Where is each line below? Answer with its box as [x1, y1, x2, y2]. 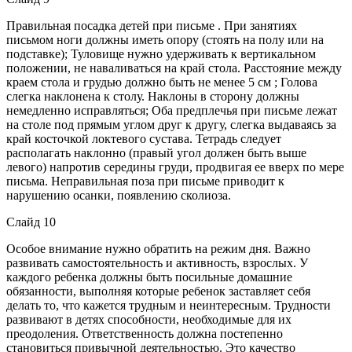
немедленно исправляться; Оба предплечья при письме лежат [6, 103, 337, 117]
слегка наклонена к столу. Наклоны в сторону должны [6, 89, 299, 103]
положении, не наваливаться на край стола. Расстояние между [6, 60, 342, 75]
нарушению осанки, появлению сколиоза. [6, 188, 231, 202]
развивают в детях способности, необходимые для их [6, 312, 291, 326]
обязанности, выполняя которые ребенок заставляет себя [6, 284, 310, 298]
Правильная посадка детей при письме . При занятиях [6, 18, 297, 32]
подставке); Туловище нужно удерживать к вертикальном [6, 46, 316, 60]
